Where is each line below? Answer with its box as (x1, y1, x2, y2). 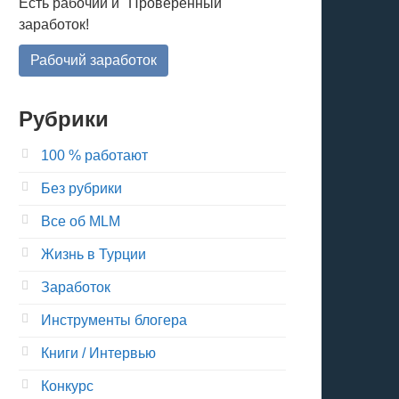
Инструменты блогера (41, 313, 187, 328)
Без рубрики (41, 181, 122, 196)
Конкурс (41, 379, 94, 394)
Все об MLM (41, 214, 120, 229)
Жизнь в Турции (41, 247, 146, 262)
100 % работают (41, 148, 148, 163)
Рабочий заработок (30, 53, 157, 68)
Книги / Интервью (41, 346, 156, 361)
